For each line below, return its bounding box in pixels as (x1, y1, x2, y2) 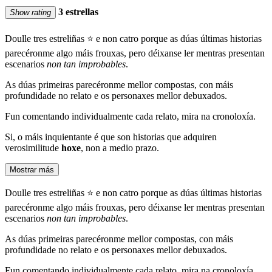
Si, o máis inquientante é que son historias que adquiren (5, 132, 217, 143)
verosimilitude (5, 143, 61, 154)
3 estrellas (56, 6, 98, 17)
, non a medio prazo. (81, 143, 159, 154)
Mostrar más (10, 165, 54, 175)
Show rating (10, 7, 51, 17)
